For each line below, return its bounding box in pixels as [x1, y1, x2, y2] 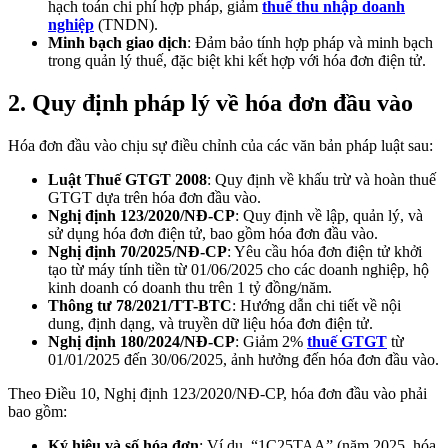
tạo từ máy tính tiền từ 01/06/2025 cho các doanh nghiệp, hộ [48, 260, 429, 278]
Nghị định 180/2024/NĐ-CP [48, 332, 235, 350]
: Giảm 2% [235, 332, 307, 350]
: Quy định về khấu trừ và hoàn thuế [207, 170, 436, 188]
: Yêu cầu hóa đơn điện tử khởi [227, 242, 422, 260]
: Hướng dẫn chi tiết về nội [232, 296, 401, 314]
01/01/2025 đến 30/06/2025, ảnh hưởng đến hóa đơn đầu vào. [48, 350, 439, 368]
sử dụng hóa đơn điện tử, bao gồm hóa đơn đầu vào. [48, 224, 378, 242]
